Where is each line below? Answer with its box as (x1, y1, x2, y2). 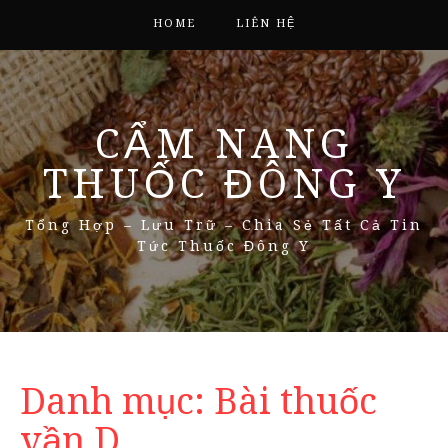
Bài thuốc (214, 380, 377, 423)
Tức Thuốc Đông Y (137, 238, 311, 254)
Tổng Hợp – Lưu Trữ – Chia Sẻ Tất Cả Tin (25, 217, 423, 233)
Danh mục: (20, 380, 214, 423)
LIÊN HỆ (235, 17, 296, 30)
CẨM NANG (95, 121, 353, 168)
